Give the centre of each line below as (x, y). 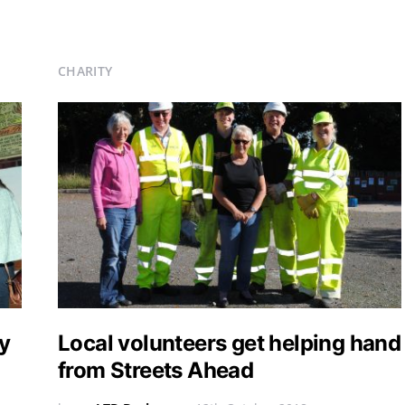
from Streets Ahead (156, 370)
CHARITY (85, 71)
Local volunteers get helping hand (230, 343)
